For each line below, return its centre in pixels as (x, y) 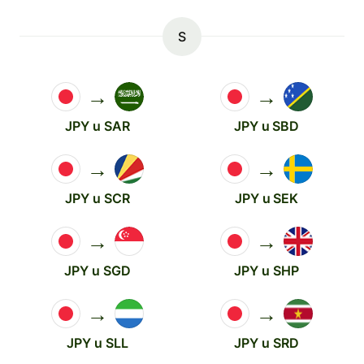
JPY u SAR (97, 126)
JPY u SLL (97, 343)
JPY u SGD (97, 271)
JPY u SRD (266, 343)
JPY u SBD (266, 126)
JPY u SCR (97, 198)
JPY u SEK (266, 198)
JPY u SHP (266, 271)
